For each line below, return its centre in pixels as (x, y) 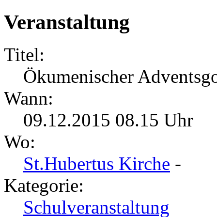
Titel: (24, 55)
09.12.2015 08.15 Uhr (108, 120)
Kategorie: (44, 186)
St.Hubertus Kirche (97, 164)
